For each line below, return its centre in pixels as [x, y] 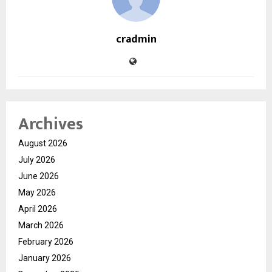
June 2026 [39, 176]
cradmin [136, 39]
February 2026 [46, 241]
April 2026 [38, 209]
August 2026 [43, 143]
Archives [51, 124]
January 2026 [45, 258]
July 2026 [37, 159]
